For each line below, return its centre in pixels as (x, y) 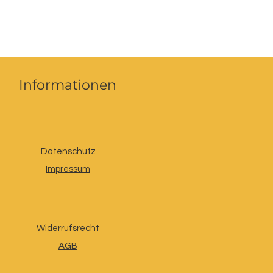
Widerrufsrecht (68, 228)
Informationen (68, 85)
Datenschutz (68, 151)
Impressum (68, 169)
